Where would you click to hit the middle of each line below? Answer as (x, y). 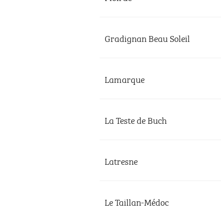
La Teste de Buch (136, 119)
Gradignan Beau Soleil (147, 37)
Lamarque (125, 78)
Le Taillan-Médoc (137, 201)
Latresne (121, 160)
